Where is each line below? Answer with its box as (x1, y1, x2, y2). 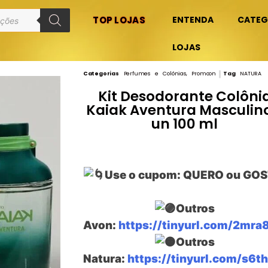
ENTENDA (172, 14, 214, 26)
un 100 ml (151, 114, 218, 133)
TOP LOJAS (93, 14, 145, 26)
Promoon (191, 70, 216, 77)
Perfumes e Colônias (123, 70, 186, 77)
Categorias (83, 70, 119, 77)
